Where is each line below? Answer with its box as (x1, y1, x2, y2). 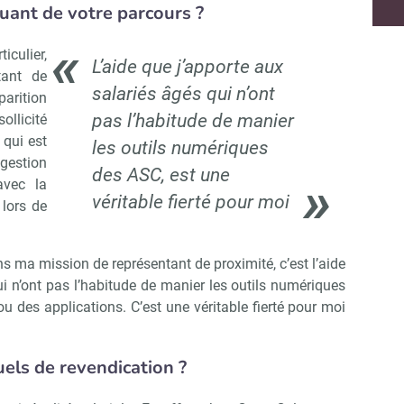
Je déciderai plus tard (239, 106, 376, 126)
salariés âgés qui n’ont (91, 83, 275, 106)
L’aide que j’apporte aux (91, 56, 283, 78)
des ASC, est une (91, 164, 230, 187)
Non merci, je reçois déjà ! (35, 106, 202, 126)
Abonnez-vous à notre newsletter (142, 23, 396, 46)
